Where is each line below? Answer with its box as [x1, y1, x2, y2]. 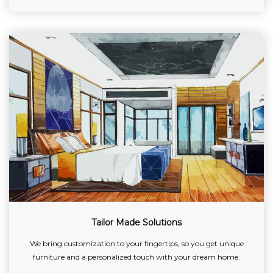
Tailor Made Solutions [91, 216, 182, 228]
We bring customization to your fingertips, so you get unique [29, 238, 244, 248]
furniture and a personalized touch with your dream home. [33, 252, 240, 261]
